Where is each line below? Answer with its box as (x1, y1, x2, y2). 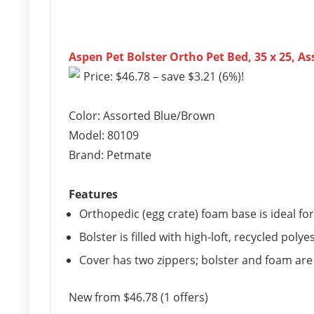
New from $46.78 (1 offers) (69, 289, 208, 305)
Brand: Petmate (69, 147, 151, 163)
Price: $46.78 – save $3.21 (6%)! (83, 69, 244, 84)
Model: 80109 (69, 128, 139, 143)
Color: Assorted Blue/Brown (69, 108, 215, 123)
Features (69, 186, 118, 202)
